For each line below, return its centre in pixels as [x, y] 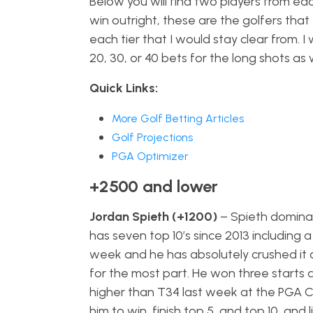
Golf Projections [152, 137]
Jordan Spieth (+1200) [153, 217]
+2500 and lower [153, 186]
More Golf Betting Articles [177, 118]
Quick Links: [123, 88]
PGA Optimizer [150, 156]
